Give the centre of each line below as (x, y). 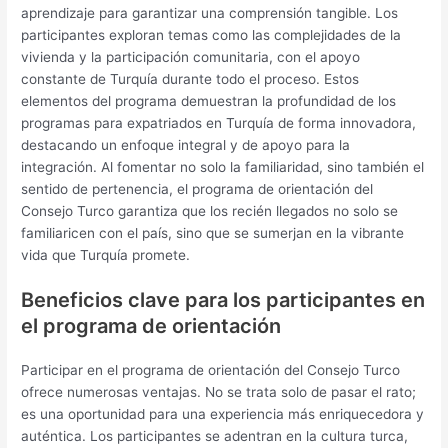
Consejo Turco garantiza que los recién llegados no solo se (210, 210)
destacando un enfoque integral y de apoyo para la (186, 144)
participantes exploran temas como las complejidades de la (211, 34)
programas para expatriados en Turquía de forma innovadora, (219, 122)
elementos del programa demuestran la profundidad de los (209, 100)
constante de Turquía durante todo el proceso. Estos (190, 78)
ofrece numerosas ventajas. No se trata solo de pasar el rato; (219, 392)
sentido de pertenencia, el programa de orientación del (197, 188)
